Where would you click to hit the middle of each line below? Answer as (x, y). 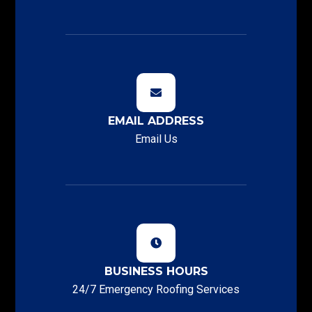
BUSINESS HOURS (156, 271)
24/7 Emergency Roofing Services (156, 289)
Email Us (156, 139)
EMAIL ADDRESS (156, 121)
